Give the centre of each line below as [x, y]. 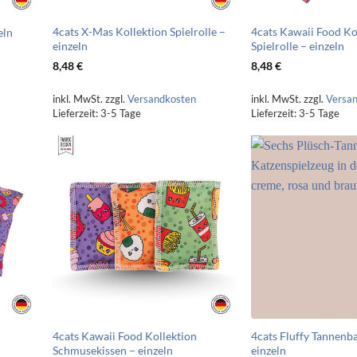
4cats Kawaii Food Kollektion [124, 335]
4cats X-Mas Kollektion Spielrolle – [139, 31]
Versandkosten [161, 99]
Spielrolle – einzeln [298, 45]
